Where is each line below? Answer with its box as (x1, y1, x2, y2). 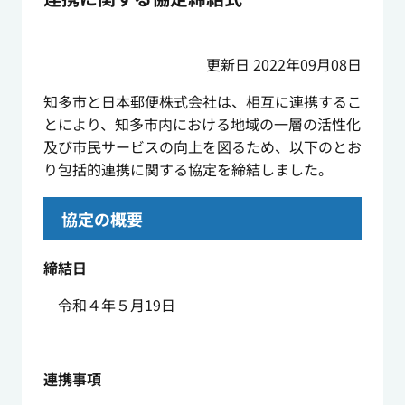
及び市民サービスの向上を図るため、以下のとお (42, 136, 362, 158)
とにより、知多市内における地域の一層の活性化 (42, 113, 361, 136)
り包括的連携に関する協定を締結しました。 (42, 158, 333, 181)
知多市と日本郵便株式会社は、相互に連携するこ (42, 90, 362, 113)
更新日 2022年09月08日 (206, 53, 363, 76)
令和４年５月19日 (42, 294, 175, 316)
